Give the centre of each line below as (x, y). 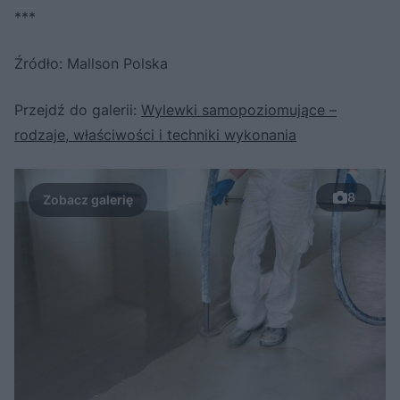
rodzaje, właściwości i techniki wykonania (155, 134)
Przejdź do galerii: (78, 109)
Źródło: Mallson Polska (91, 63)
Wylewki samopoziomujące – (239, 109)
